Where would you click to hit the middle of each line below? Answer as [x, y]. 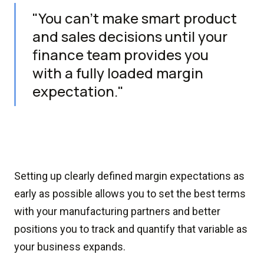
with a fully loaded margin [118, 73]
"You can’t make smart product [135, 18]
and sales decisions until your [130, 36]
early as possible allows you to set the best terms [130, 194]
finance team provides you [121, 55]
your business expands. [70, 247]
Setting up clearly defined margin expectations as [129, 176]
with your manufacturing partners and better [117, 211]
